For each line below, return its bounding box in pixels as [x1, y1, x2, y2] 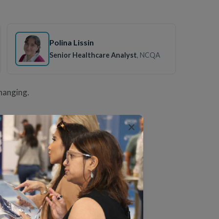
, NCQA [137, 50, 161, 59]
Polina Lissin [49, 37, 94, 47]
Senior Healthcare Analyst [49, 50, 137, 59]
